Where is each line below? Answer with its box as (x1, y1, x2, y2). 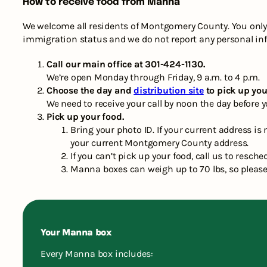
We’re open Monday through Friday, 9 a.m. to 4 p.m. (46, 72, 260, 83)
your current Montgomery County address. (70, 137, 249, 149)
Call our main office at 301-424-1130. (46, 58, 205, 70)
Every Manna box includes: (41, 248, 153, 260)
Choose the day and (46, 85, 134, 97)
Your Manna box (41, 226, 112, 238)
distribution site (133, 85, 204, 97)
